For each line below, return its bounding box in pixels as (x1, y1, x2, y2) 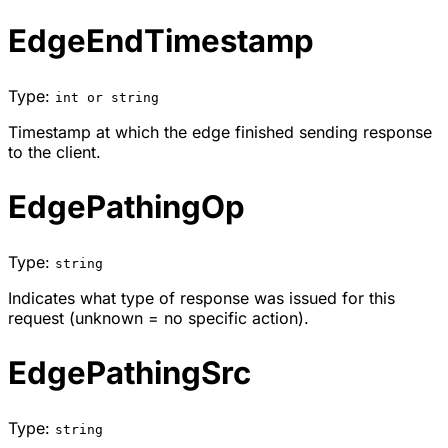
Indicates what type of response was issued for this (8, 288, 395, 309)
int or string (55, 90, 159, 106)
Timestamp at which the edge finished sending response (8, 122, 432, 143)
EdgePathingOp (8, 188, 245, 227)
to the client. (8, 142, 101, 163)
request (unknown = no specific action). (8, 308, 309, 329)
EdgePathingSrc (8, 353, 251, 392)
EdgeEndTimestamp (8, 22, 314, 61)
